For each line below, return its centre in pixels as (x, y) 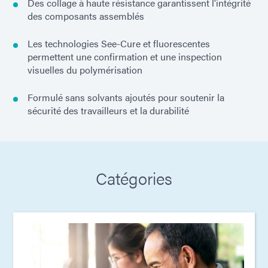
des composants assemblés (86, 16)
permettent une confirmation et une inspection (125, 57)
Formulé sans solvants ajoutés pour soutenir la (126, 98)
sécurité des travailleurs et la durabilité (108, 111)
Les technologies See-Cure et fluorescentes (119, 44)
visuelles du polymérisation (85, 70)
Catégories (134, 178)
